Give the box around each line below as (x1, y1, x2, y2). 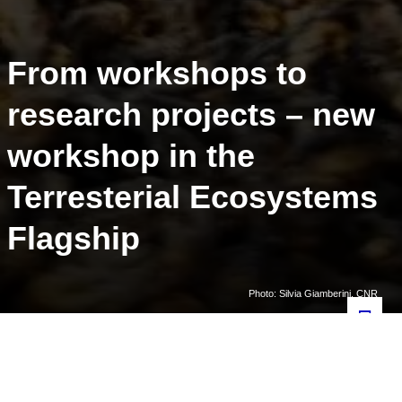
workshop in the (6, 137, 255, 174)
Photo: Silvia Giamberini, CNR (248, 288, 378, 299)
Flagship (6, 220, 140, 257)
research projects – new (6, 96, 375, 133)
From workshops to (6, 55, 307, 92)
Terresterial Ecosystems (6, 179, 378, 215)
